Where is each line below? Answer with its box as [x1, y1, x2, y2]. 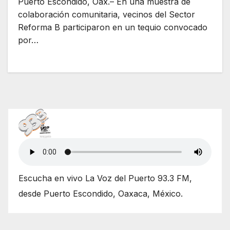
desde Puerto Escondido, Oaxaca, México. [18, 188, 183, 199]
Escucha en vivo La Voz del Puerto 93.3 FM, [18, 172, 192, 183]
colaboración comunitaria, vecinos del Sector [18, 9, 195, 20]
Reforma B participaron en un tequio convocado [18, 22, 207, 33]
